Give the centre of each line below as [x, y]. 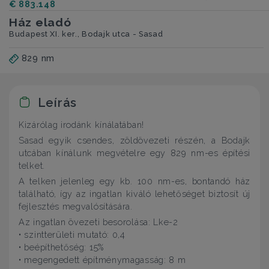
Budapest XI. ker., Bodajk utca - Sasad [86, 34]
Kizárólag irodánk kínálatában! [81, 125]
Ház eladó [40, 23]
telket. [32, 166]
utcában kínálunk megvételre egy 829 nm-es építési [134, 153]
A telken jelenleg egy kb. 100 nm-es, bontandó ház [134, 181]
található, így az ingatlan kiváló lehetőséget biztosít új [134, 193]
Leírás [56, 102]
